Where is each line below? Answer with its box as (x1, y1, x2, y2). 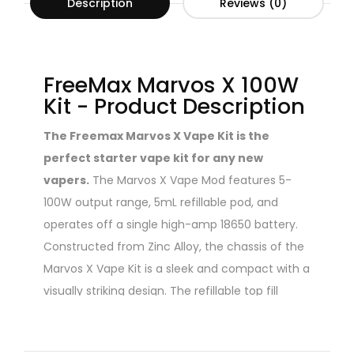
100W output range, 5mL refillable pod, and (43, 194, 278, 210)
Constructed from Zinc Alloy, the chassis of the (43, 238, 304, 254)
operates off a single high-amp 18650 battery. (43, 216, 298, 232)
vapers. (43, 171, 89, 188)
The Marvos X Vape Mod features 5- (89, 171, 292, 188)
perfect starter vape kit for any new (43, 149, 263, 166)
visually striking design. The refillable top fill (43, 282, 278, 299)
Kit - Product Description (43, 91, 305, 121)
